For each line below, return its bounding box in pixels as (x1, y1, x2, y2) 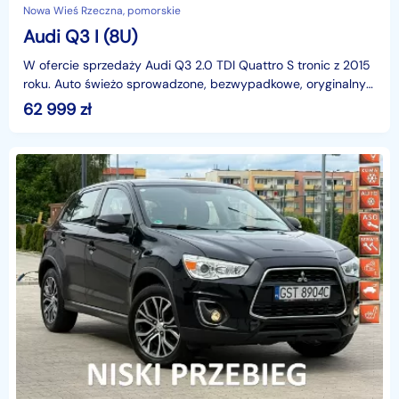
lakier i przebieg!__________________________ (23, 94, 325, 111)
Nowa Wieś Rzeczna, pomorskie (23, 4, 181, 19)
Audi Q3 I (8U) (23, 25, 137, 49)
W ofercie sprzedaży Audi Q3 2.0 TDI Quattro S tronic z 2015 (23, 57, 370, 74)
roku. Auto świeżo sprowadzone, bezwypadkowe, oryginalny (23, 76, 366, 93)
